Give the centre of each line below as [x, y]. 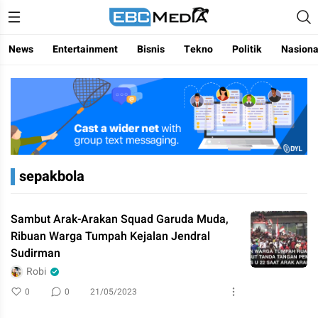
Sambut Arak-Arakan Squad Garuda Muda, [120, 219]
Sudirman [35, 253]
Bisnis [151, 49]
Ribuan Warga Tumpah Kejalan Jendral [110, 236]
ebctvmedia [159, 17]
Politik [247, 49]
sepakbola [52, 176]
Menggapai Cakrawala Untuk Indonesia [159, 17]
